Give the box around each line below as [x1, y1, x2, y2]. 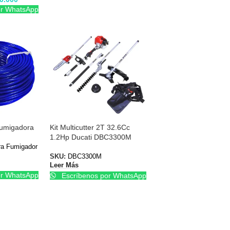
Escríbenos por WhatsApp [60, 171, 147, 180]
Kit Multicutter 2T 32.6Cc [49, 123, 130, 131]
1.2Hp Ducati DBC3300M [49, 132, 131, 141]
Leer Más [49, 162, 79, 169]
